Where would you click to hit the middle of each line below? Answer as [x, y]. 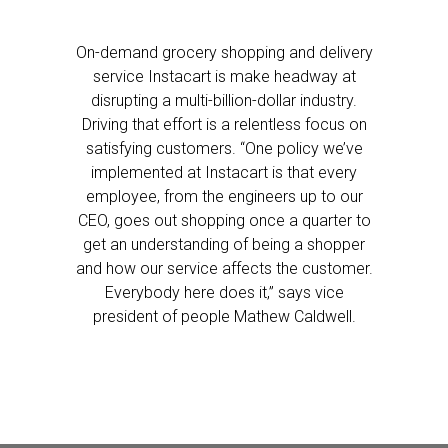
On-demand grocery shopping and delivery [224, 52]
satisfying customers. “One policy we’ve [224, 148]
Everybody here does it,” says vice [224, 292]
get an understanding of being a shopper [224, 244]
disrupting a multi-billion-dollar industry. [224, 100]
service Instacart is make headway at [224, 76]
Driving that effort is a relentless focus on [224, 124]
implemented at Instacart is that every [224, 172]
